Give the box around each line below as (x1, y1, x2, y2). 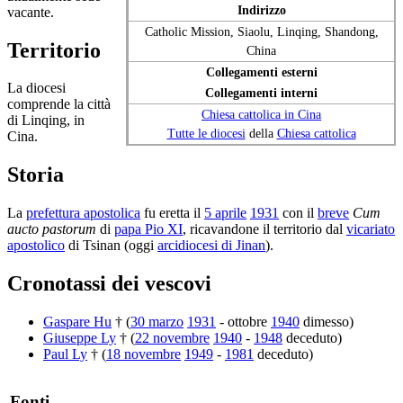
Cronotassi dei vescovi (7, 272, 211, 296)
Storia (7, 163, 64, 187)
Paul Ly (43, 346, 87, 363)
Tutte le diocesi (166, 125, 246, 140)
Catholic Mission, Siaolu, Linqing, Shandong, (144, 23, 379, 39)
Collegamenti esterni (205, 64, 318, 79)
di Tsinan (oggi (65, 237, 157, 254)
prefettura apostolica (26, 205, 140, 221)
